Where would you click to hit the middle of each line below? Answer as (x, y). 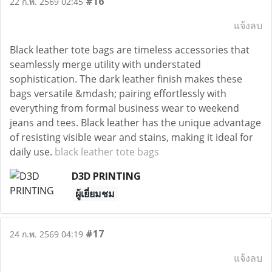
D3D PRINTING (106, 176)
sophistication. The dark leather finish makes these (126, 79)
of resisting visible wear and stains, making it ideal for (131, 137)
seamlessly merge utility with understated (105, 64)
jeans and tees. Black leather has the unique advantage (135, 123)
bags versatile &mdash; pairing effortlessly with (118, 93)
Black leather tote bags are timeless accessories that (130, 50)
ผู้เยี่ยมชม (95, 194)
